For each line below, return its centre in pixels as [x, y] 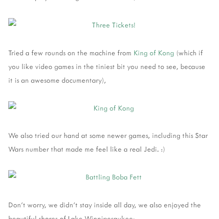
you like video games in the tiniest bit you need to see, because [107, 66]
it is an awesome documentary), [57, 80]
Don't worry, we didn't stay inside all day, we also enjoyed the [105, 205]
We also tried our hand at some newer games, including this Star [108, 135]
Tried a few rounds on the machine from [71, 52]
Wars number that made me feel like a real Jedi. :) [87, 149]
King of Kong [154, 52]
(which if [188, 52]
